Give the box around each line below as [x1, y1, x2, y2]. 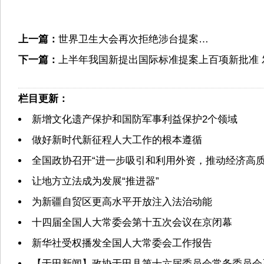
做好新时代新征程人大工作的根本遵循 [32, 134, 202, 146]
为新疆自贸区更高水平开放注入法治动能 [32, 196, 212, 207]
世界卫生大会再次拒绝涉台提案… [58, 34, 209, 45]
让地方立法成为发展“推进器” [32, 176, 159, 187]
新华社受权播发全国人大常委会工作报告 [32, 237, 212, 249]
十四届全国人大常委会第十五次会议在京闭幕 [32, 217, 232, 228]
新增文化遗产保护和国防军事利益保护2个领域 [32, 114, 237, 125]
